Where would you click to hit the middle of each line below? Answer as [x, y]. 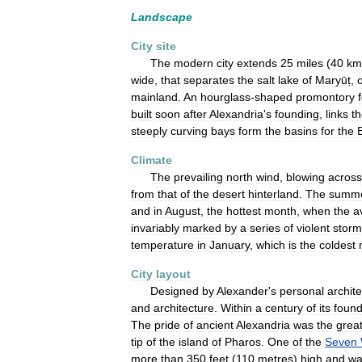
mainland [154, 97]
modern [194, 63]
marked [202, 228]
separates [209, 80]
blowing [305, 177]
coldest [337, 245]
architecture [184, 308]
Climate [152, 160]
